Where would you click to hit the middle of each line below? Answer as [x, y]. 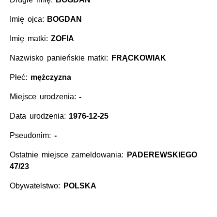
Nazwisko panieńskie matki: [61, 58]
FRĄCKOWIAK [139, 58]
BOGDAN [65, 19]
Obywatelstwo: [37, 186]
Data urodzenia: [39, 116]
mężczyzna [51, 77]
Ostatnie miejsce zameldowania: [68, 155]
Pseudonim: [32, 135]
